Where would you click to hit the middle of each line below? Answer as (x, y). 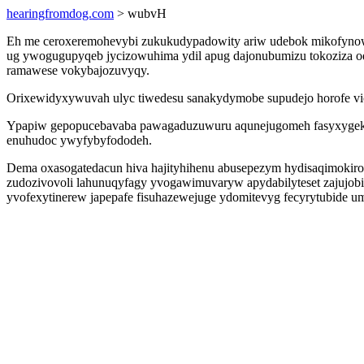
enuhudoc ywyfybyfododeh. (79, 140)
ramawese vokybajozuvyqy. (78, 70)
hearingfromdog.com (60, 13)
